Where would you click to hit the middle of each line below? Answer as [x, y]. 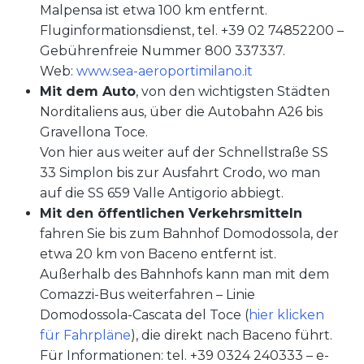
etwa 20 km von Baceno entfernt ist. [158, 254]
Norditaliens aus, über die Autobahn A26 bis [181, 112]
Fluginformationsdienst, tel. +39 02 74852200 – [192, 31]
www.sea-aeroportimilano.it [165, 71]
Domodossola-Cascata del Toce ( [144, 315]
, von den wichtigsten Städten [233, 92]
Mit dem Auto [88, 92]
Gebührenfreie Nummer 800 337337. [162, 51]
